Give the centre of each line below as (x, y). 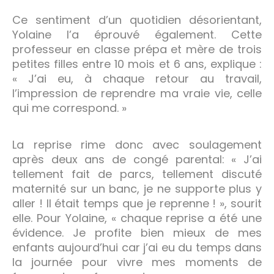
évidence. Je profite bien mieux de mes (137, 232)
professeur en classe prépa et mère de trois (137, 49)
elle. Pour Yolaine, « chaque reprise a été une (137, 218)
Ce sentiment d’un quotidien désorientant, (137, 20)
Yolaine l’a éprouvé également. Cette (137, 34)
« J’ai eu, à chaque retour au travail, (137, 78)
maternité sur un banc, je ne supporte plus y (137, 188)
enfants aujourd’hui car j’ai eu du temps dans (137, 247)
